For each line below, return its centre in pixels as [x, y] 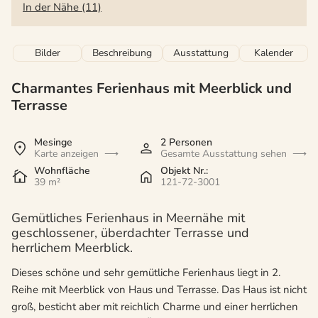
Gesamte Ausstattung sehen [224, 154]
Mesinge [53, 143]
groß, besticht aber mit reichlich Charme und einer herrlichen [155, 307]
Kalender [274, 53]
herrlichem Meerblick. [72, 248]
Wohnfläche [62, 171]
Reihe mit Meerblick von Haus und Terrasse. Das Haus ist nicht [159, 290]
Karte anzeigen [66, 154]
